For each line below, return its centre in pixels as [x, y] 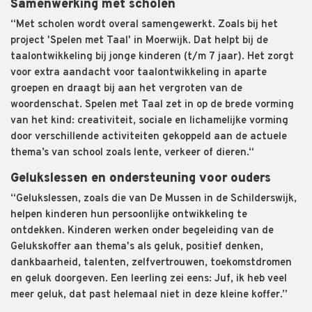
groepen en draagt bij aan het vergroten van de [126, 88]
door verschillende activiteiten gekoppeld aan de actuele [149, 136]
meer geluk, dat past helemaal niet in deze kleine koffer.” [149, 295]
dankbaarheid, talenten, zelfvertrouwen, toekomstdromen [151, 263]
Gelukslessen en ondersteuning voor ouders [141, 178]
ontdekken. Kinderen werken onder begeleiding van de [142, 231]
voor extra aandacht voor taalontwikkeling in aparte [139, 72]
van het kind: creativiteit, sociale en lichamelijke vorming [149, 120]
